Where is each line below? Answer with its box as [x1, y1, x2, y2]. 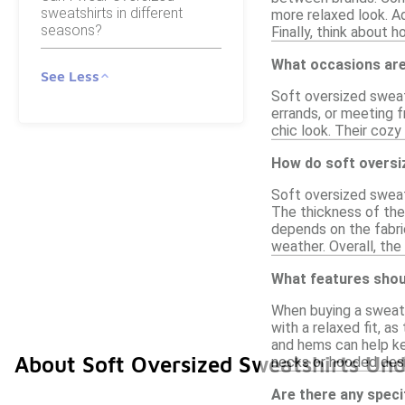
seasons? [41, 21, 102, 39]
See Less [41, 67, 99, 84]
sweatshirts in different [41, 4, 183, 22]
